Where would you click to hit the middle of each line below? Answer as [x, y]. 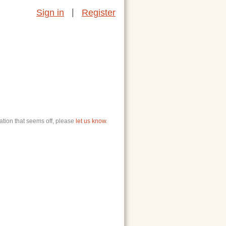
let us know [91, 121]
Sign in [50, 12]
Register [99, 12]
